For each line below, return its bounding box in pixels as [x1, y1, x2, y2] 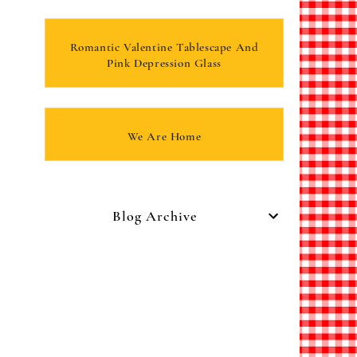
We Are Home [127, 128, 202, 143]
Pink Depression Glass [107, 55, 222, 70]
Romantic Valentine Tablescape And [69, 39, 259, 54]
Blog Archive [112, 206, 197, 225]
